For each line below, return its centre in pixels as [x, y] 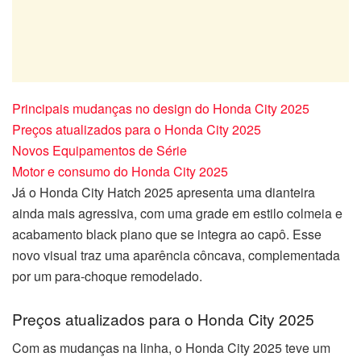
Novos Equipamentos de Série [100, 151]
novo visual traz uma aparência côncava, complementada [176, 255]
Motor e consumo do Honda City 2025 [120, 172]
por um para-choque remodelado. [107, 276]
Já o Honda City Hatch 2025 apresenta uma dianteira [164, 193]
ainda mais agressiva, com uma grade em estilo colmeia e [177, 214]
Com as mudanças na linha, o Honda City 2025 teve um [171, 348]
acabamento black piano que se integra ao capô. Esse [167, 234]
